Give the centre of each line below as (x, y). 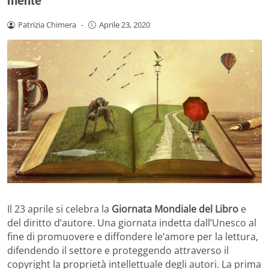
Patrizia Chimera (47, 25)
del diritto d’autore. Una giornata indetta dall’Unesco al (132, 222)
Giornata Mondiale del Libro (175, 209)
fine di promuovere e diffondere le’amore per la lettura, (133, 236)
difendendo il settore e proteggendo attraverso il (118, 250)
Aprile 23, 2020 (124, 25)
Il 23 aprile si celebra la (59, 209)
